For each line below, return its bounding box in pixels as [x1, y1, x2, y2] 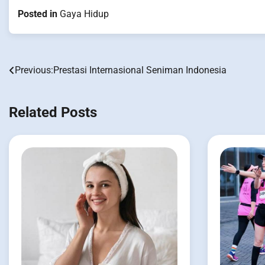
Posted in [18, 8, 60, 20]
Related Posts [9, 104, 97, 121]
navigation [8, 86, 75, 104]
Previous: [15, 64, 53, 76]
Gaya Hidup [60, 8, 109, 20]
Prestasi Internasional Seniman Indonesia [53, 64, 227, 76]
